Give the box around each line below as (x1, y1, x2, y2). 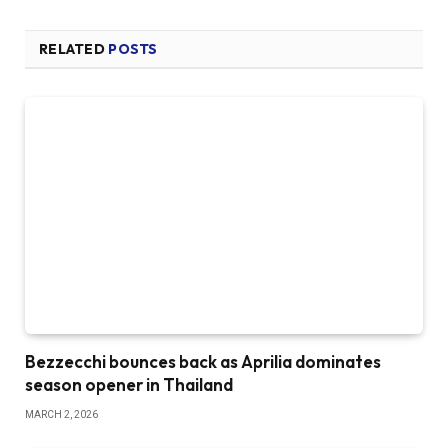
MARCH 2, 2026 (25, 408, 98, 420)
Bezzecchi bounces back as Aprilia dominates (25, 350, 381, 372)
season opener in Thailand (25, 373, 233, 395)
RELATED (39, 39, 109, 58)
